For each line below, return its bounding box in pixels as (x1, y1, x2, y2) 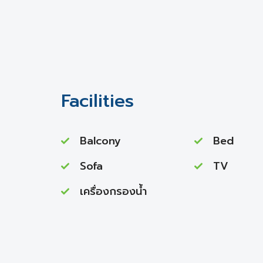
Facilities (61, 87, 134, 114)
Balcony (80, 133, 121, 149)
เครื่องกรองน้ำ (80, 183, 147, 200)
